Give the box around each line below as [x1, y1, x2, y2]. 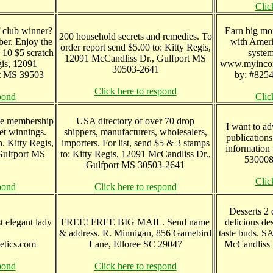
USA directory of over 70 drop [76, 116, 194, 126]
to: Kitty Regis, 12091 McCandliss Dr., [60, 149, 211, 159]
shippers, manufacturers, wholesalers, [63, 127, 207, 137]
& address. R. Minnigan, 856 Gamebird [59, 228, 211, 238]
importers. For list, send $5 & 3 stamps [61, 138, 210, 148]
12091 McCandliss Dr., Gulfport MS [65, 53, 206, 63]
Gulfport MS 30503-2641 [86, 160, 185, 170]
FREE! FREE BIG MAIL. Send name [61, 217, 210, 227]
